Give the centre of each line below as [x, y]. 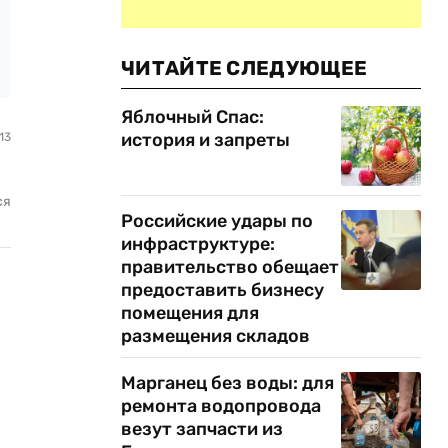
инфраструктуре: [198, 244]
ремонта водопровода [221, 406]
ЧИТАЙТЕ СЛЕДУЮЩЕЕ [244, 68]
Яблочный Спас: [192, 117]
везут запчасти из [202, 429]
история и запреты [205, 140]
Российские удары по [217, 221]
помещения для [190, 313]
